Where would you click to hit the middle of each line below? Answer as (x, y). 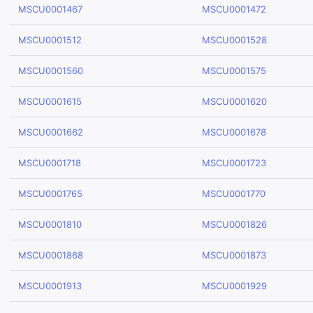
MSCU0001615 (50, 101)
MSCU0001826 (234, 224)
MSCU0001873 (234, 255)
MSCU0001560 (51, 71)
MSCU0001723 (234, 163)
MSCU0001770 (234, 194)
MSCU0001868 (51, 255)
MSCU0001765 (50, 194)
